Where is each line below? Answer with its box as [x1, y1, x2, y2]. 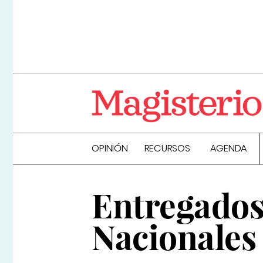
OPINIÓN [92, 141, 128, 156]
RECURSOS [144, 141, 190, 156]
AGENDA [210, 141, 248, 156]
